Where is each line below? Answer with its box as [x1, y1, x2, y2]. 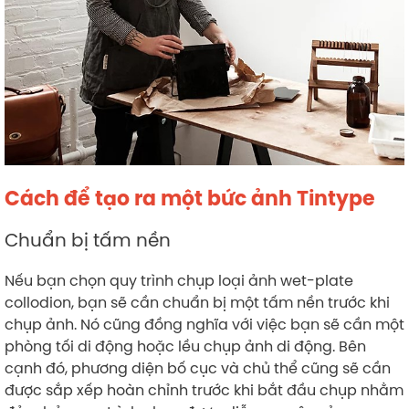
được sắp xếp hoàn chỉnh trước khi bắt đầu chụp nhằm [5, 379, 404, 400]
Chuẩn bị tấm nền [5, 226, 171, 252]
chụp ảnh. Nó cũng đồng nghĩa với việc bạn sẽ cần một [5, 313, 404, 334]
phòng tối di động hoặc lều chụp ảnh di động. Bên [5, 335, 366, 356]
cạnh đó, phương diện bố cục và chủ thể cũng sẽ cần [5, 357, 391, 378]
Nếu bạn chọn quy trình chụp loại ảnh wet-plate [5, 269, 353, 290]
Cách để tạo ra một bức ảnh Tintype [5, 184, 375, 212]
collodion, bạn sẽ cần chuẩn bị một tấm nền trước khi [5, 291, 390, 312]
